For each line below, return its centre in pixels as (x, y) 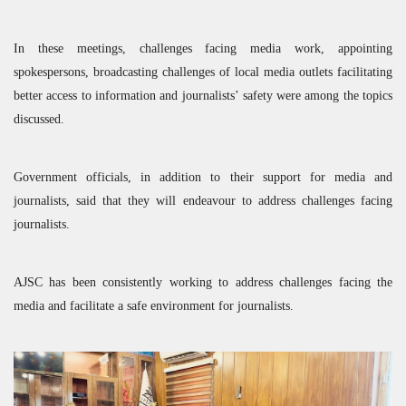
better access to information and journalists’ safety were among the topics (203, 95)
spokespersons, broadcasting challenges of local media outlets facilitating (203, 71)
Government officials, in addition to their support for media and (203, 176)
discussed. (39, 118)
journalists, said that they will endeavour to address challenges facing (203, 200)
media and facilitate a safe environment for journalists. (154, 305)
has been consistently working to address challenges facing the (217, 281)
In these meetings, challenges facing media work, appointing (203, 48)
